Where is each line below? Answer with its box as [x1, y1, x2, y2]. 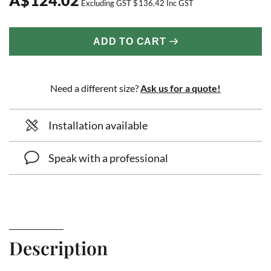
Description [9, 235, 108, 260]
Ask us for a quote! [140, 82, 221, 94]
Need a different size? [50, 82, 140, 94]
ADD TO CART [93, 36, 166, 47]
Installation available [48, 118, 148, 132]
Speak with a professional [48, 151, 168, 165]
